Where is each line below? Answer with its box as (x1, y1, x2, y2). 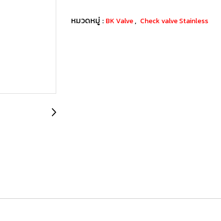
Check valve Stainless (140, 15, 208, 26)
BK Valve (106, 15, 135, 26)
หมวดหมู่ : (71, 14, 106, 26)
